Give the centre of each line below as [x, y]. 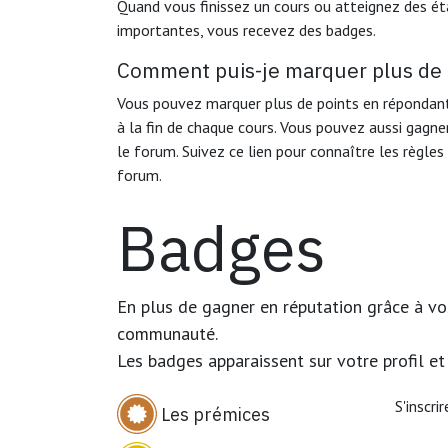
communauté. [167, 333]
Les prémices [215, 414]
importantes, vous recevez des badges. [246, 30]
